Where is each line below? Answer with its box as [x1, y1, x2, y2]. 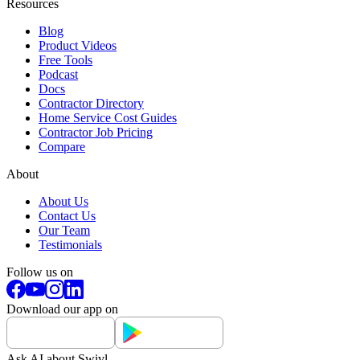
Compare [39, 139, 85, 153]
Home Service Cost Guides [39, 110, 177, 125]
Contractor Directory [39, 96, 144, 110]
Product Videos [39, 38, 117, 52]
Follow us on [6, 264, 73, 279]
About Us [39, 194, 88, 208]
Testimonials [39, 237, 102, 252]
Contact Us [39, 208, 96, 223]
